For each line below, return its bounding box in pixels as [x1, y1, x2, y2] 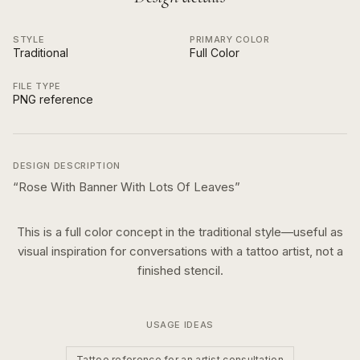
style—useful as [252, 224, 343, 239]
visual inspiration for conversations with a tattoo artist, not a [17, 243, 343, 259]
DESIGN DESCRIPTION [13, 160, 121, 171]
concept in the [112, 224, 195, 239]
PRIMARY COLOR [190, 34, 270, 45]
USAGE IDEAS [145, 319, 215, 330]
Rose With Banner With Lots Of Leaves [18, 179, 235, 194]
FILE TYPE [13, 80, 61, 92]
